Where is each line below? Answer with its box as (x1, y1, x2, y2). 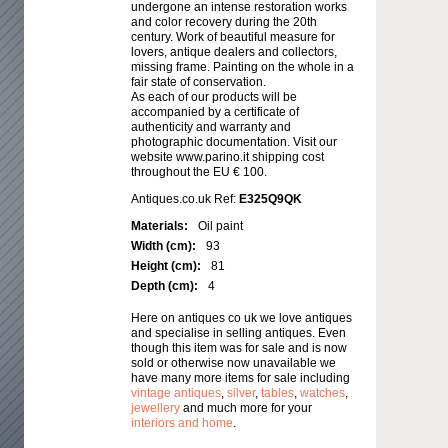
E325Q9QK (239, 192, 302, 207)
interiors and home (131, 416, 233, 431)
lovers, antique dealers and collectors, (131, 45, 337, 60)
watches (300, 386, 345, 401)
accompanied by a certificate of (131, 105, 299, 120)
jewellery (131, 401, 180, 416)
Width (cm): (131, 239, 196, 254)
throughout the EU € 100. (131, 165, 267, 180)
